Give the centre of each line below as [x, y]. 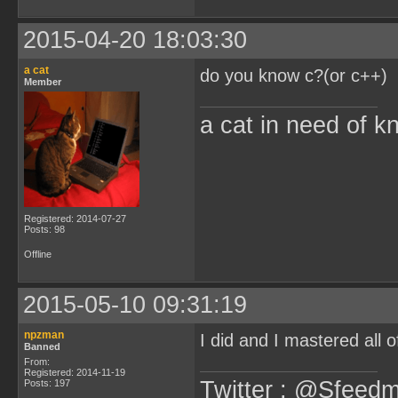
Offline [38, 254]
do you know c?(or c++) [294, 76]
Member [43, 82]
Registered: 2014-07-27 [75, 219]
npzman [44, 335]
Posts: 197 [47, 383]
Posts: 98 [44, 229]
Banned [42, 346]
